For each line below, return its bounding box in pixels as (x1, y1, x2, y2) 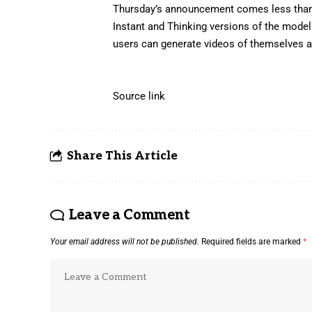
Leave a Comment (68, 206, 190, 224)
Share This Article (67, 148, 178, 163)
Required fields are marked (201, 236, 303, 247)
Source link (113, 89, 166, 102)
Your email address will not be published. (50, 236, 199, 247)
